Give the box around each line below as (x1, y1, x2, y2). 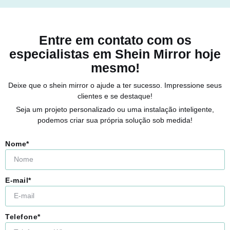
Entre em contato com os (39, 32, 191, 47)
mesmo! (90, 60, 140, 75)
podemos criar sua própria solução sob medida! (37, 116, 193, 124)
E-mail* (5, 176, 31, 184)
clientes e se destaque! (78, 91, 152, 100)
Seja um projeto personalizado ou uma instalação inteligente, (16, 105, 214, 113)
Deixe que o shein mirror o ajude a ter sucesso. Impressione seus (8, 81, 222, 89)
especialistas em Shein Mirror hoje (9, 46, 221, 61)
